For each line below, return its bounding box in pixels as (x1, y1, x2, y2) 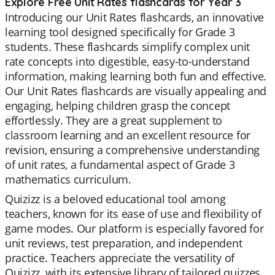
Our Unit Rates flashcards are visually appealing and (5, 83, 266, 98)
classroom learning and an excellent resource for (5, 128, 251, 142)
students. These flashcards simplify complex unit (5, 39, 250, 54)
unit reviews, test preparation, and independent (5, 236, 242, 250)
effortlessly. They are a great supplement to (5, 113, 223, 128)
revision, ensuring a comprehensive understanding (5, 142, 260, 157)
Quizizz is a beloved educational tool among (5, 192, 226, 206)
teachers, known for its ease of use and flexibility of (5, 206, 261, 221)
